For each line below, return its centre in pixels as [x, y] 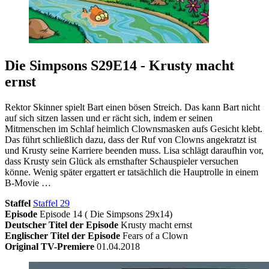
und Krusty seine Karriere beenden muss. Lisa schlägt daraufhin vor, [134, 150]
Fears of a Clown [155, 235]
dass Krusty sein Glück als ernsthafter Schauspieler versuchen [122, 161]
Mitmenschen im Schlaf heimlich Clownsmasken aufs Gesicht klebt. [134, 128]
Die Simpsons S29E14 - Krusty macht [119, 65]
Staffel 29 [51, 203]
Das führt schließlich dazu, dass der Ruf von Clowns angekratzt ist [131, 139]
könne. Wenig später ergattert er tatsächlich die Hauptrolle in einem [131, 172]
